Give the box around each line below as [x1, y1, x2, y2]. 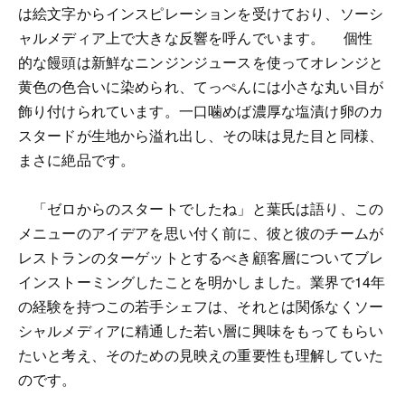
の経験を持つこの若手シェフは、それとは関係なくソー [18, 296, 383, 316]
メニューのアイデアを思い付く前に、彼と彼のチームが [18, 222, 384, 243]
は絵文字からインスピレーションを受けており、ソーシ [18, 3, 383, 24]
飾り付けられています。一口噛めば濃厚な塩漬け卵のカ [18, 100, 384, 121]
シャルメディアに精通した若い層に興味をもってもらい [18, 320, 384, 341]
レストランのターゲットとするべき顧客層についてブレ [18, 247, 384, 268]
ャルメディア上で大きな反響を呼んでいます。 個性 [18, 27, 373, 48]
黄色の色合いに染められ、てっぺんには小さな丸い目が [18, 76, 384, 97]
